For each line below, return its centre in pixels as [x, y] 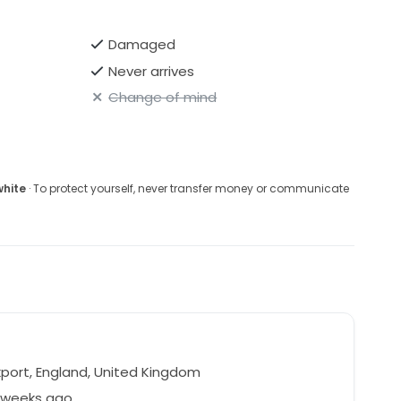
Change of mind [163, 98]
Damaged [142, 45]
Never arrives [152, 71]
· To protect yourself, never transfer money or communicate [187, 189]
